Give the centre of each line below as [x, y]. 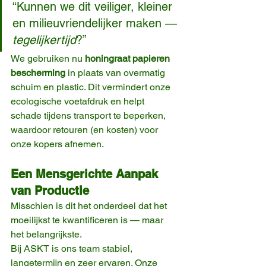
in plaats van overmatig [116, 73]
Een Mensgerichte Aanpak [86, 174]
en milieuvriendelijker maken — [96, 23]
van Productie [50, 191]
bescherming [38, 73]
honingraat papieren [129, 59]
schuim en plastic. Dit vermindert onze [92, 87]
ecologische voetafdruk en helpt [79, 102]
